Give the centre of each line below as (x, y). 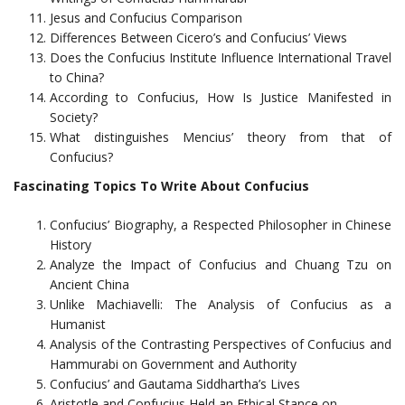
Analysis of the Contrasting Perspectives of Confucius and (221, 344)
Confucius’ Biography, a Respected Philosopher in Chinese (221, 225)
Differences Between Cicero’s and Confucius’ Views (198, 38)
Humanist (78, 324)
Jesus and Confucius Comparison (146, 18)
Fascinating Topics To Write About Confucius (161, 186)
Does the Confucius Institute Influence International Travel (221, 57)
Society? (74, 117)
